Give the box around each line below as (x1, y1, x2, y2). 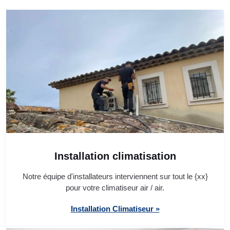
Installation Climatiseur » (70, 204, 160, 214)
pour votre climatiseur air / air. (66, 183, 164, 193)
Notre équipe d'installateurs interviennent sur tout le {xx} (22, 172, 208, 181)
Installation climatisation (54, 150, 176, 162)
